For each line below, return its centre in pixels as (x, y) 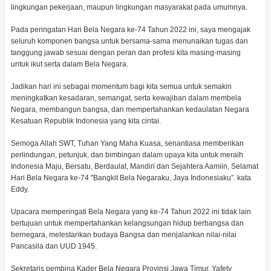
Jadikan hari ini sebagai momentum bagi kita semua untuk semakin (121, 87)
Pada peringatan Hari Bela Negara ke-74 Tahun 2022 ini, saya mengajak (130, 30)
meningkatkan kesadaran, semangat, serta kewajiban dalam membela (126, 98)
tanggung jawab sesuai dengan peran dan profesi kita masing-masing (126, 53)
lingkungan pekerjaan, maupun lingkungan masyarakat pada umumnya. (130, 7)
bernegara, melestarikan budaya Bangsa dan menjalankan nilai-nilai (123, 235)
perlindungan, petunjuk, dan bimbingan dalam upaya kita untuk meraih (127, 155)
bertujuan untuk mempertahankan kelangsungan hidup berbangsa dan (127, 223)
